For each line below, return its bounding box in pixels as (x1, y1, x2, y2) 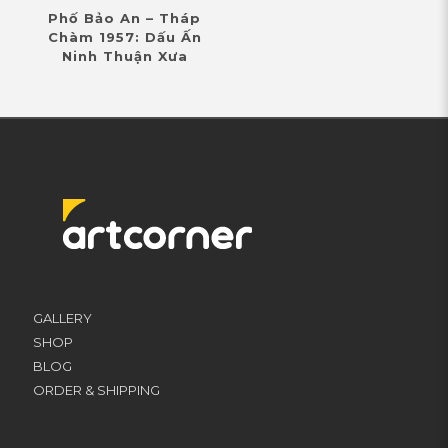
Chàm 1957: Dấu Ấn (47, 29, 202, 46)
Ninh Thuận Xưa (61, 48, 188, 65)
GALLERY (33, 310, 92, 327)
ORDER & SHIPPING (33, 382, 160, 399)
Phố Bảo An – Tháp (48, 10, 202, 27)
